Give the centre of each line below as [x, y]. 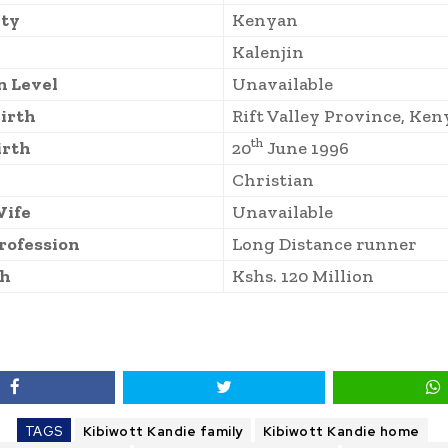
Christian [273, 180]
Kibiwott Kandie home [341, 432]
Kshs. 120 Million [303, 276]
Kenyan [265, 20]
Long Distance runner [324, 244]
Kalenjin [268, 52]
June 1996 [306, 148]
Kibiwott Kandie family [162, 432]
